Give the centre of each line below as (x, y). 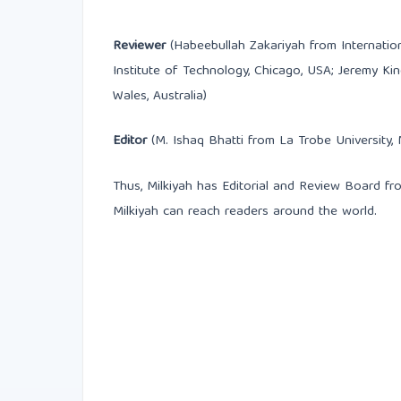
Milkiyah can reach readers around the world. (245, 213)
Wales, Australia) (160, 96)
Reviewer (140, 46)
